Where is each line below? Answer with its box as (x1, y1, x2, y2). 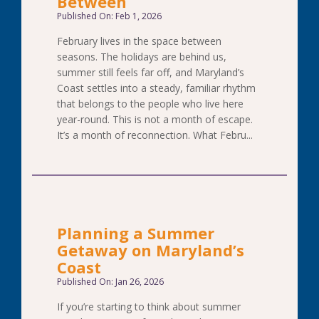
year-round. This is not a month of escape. (57, 113, 253, 126)
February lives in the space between (57, 34, 221, 48)
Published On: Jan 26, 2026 (57, 276, 164, 288)
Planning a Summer (57, 222, 214, 244)
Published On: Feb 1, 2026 (57, 10, 162, 22)
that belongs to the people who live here (57, 97, 244, 110)
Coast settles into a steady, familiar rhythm (57, 81, 256, 95)
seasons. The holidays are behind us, (57, 50, 226, 63)
